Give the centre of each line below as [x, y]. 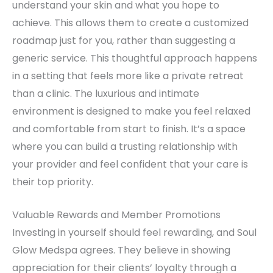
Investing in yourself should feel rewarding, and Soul [134, 233]
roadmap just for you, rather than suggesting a [124, 40]
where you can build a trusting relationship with [125, 146]
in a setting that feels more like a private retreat [128, 76]
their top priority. [53, 182]
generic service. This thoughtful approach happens [135, 58]
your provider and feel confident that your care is [130, 164]
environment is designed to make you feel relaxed [131, 111]
